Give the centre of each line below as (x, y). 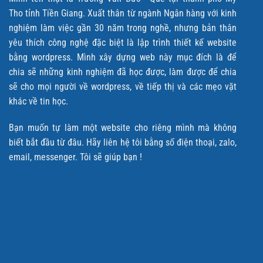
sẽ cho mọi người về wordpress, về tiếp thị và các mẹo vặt (123, 86)
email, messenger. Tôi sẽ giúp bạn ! (75, 157)
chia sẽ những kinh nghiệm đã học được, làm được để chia (123, 72)
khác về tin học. (38, 101)
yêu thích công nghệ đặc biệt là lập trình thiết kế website (123, 42)
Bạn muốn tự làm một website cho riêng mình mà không (123, 128)
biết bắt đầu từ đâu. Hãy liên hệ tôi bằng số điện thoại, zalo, (123, 143)
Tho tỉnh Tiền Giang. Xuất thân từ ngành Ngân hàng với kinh (123, 13)
